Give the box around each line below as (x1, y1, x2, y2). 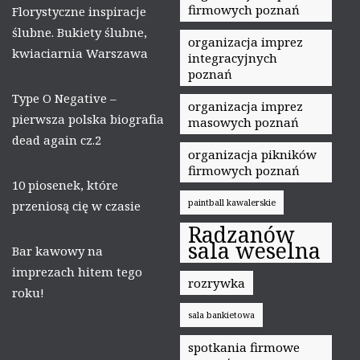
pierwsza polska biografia (12, 110, 164, 127)
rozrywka (188, 274, 245, 291)
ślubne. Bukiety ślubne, (12, 23, 147, 40)
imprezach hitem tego (12, 263, 142, 280)
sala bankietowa (188, 309, 255, 321)
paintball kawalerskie (188, 196, 276, 208)
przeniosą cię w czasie (12, 197, 141, 214)
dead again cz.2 (12, 131, 101, 148)
